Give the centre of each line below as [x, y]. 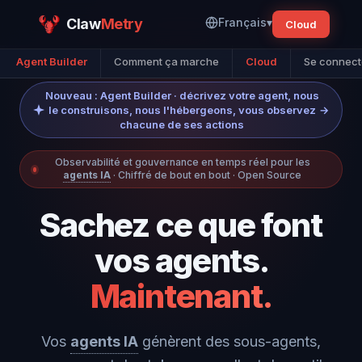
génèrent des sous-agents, [232, 341]
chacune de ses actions [182, 124]
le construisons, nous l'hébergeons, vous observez [182, 110]
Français [242, 22]
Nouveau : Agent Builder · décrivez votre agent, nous [182, 95]
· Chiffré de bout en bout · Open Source [208, 175]
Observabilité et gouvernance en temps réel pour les [182, 162]
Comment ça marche [166, 61]
